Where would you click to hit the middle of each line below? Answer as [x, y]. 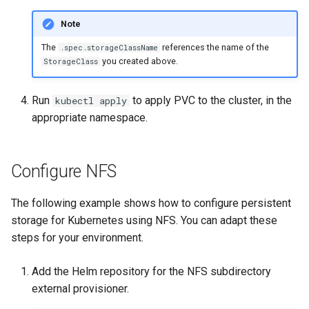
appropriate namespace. [90, 117]
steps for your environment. [77, 237]
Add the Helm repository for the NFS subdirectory [151, 271]
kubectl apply [91, 100]
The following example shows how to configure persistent [151, 203]
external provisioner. [80, 288]
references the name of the [214, 48]
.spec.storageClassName [109, 48]
